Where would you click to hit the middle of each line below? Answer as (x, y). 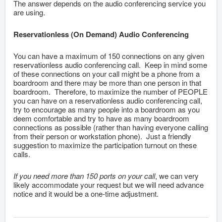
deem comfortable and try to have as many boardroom (101, 118)
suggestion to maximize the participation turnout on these (105, 145)
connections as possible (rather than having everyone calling (111, 127)
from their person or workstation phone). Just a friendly (102, 136)
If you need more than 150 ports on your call (84, 176)
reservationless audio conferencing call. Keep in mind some (110, 65)
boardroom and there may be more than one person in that (107, 83)
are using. (29, 12)
